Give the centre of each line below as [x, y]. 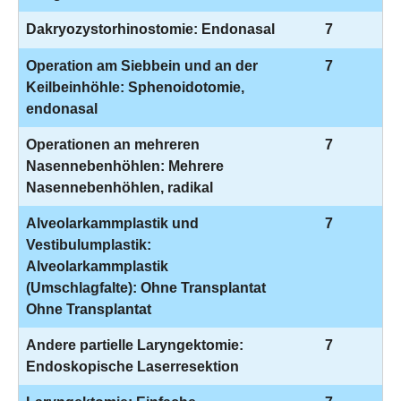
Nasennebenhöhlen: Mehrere [125, 166]
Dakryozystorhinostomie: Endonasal [150, 29]
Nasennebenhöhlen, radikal [119, 188]
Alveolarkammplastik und [112, 223]
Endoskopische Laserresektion [132, 367]
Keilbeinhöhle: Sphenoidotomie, [135, 87]
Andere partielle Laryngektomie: [135, 345]
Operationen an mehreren [113, 145]
